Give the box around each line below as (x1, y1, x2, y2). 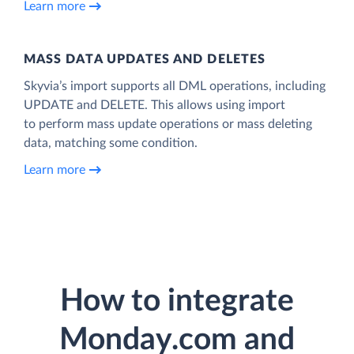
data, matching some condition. (24, 137, 198, 150)
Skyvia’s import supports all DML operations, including (24, 80, 326, 93)
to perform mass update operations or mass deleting (24, 118, 312, 131)
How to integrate (60, 286, 294, 318)
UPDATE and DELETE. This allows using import (24, 99, 285, 112)
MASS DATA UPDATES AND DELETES (24, 53, 265, 66)
